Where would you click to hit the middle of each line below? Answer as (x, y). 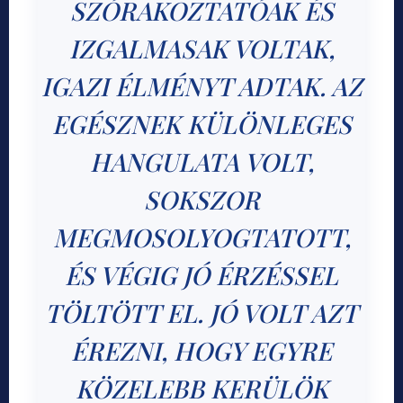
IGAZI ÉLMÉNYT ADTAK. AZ (201, 86)
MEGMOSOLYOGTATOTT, (201, 237)
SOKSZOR (201, 200)
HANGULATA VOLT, (201, 162)
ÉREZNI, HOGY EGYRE (201, 351)
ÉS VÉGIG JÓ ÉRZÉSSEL (201, 275)
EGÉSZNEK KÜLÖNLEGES (201, 124)
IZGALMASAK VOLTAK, (201, 49)
